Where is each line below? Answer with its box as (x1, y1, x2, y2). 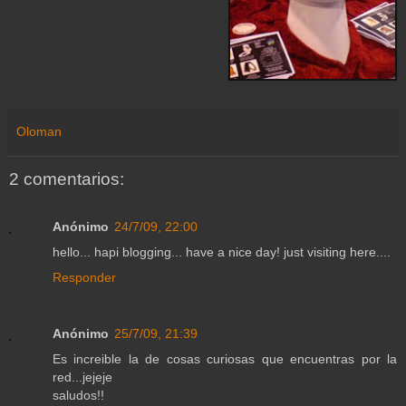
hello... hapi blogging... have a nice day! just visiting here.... (53, 244, 391, 259)
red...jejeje (53, 369, 112, 384)
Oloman (16, 124, 62, 140)
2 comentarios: (9, 169, 124, 189)
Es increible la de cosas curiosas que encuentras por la (53, 351, 397, 366)
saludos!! (53, 387, 104, 402)
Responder (53, 269, 116, 285)
